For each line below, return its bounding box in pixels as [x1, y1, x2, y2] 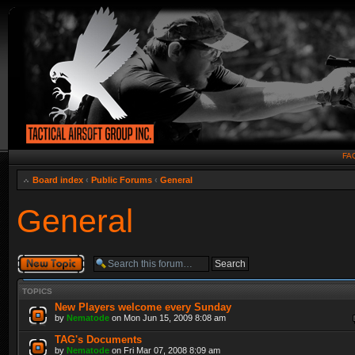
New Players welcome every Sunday [55, 300, 231, 313]
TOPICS [22, 286, 52, 296]
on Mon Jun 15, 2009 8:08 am [109, 312, 226, 323]
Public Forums [91, 175, 152, 185]
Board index [32, 175, 83, 185]
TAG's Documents [55, 333, 142, 345]
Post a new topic [17, 253, 80, 263]
